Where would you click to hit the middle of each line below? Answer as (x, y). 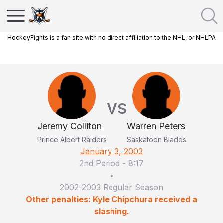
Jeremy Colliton (69, 126)
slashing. (111, 211)
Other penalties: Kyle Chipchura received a (111, 199)
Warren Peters (156, 126)
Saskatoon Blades (156, 140)
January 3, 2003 (111, 151)
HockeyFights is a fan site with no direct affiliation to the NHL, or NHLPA (111, 38)
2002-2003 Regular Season (111, 187)
